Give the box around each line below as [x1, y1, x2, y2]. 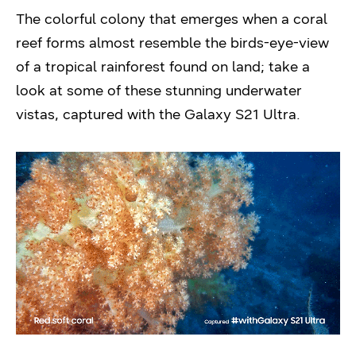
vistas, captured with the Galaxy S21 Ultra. [16, 106, 300, 123]
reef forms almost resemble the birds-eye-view [16, 34, 329, 52]
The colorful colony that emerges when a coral [16, 10, 327, 28]
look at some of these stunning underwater [16, 82, 302, 99]
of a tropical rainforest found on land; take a [16, 58, 310, 75]
